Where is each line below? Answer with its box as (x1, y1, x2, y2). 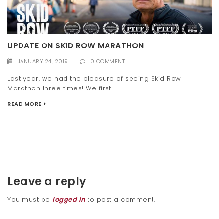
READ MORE (7, 99, 42, 108)
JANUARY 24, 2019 (17, 57, 68, 66)
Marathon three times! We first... (7, 83, 115, 93)
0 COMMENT (90, 57, 125, 66)
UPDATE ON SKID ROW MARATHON (7, 41, 144, 51)
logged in (52, 195, 86, 205)
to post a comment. (85, 195, 155, 205)
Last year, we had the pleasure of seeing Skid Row (7, 73, 181, 83)
